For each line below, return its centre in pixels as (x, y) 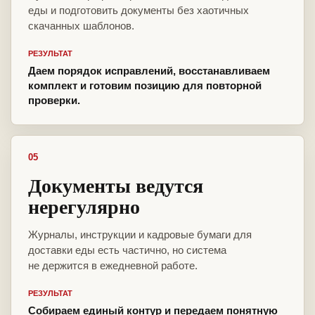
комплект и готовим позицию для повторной (145, 86)
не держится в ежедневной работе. (113, 266)
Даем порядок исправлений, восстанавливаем (149, 71)
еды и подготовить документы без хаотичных (139, 11)
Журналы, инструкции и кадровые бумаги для (140, 235)
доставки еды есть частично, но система (127, 250)
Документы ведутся (116, 186)
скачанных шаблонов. (81, 26)
